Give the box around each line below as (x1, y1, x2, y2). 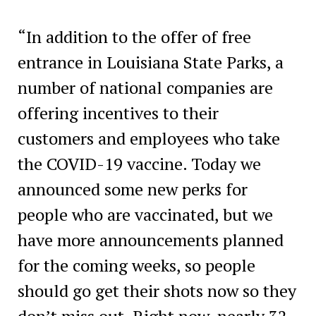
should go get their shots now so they (17, 279, 296, 302)
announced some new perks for (17, 177, 248, 200)
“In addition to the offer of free (17, 25, 251, 48)
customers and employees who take (17, 126, 280, 150)
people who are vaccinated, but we (17, 202, 273, 226)
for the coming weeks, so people (17, 253, 255, 276)
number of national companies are (17, 75, 273, 99)
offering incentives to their (17, 101, 219, 124)
